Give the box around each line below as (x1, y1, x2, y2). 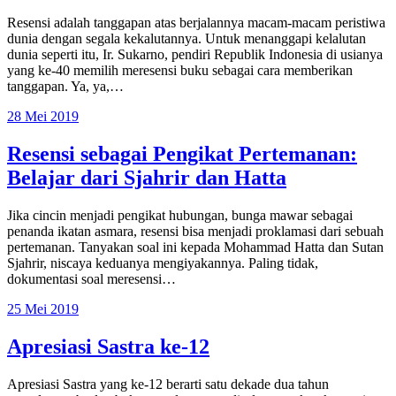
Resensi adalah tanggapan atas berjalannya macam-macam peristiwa (7, 15, 385, 31)
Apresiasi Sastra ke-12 (7, 335, 209, 359)
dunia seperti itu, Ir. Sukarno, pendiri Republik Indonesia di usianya (7, 47, 383, 63)
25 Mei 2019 (7, 301, 79, 317)
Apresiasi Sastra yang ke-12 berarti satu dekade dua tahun (7, 376, 329, 392)
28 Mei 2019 (7, 109, 79, 125)
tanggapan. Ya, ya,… (7, 79, 124, 95)
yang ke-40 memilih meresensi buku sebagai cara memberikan (7, 63, 353, 79)
